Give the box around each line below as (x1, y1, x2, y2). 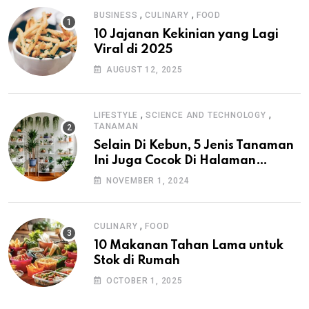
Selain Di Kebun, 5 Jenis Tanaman (94, 139, 294, 152)
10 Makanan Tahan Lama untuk (94, 239, 283, 252)
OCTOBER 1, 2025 (106, 275, 183, 286)
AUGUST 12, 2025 (106, 64, 183, 74)
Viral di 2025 (94, 43, 172, 56)
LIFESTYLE (94, 110, 139, 120)
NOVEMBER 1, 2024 (106, 175, 190, 186)
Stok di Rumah (94, 254, 180, 267)
